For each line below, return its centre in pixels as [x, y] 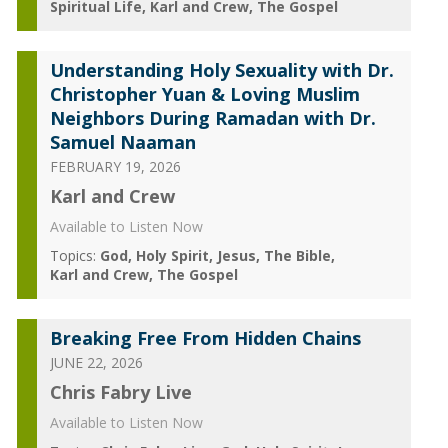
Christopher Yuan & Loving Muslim [204, 94]
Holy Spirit [172, 255]
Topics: [72, 255]
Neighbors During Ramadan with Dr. [212, 118]
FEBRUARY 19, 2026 [115, 166]
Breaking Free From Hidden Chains [205, 338]
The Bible [297, 255]
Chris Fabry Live [120, 392]
